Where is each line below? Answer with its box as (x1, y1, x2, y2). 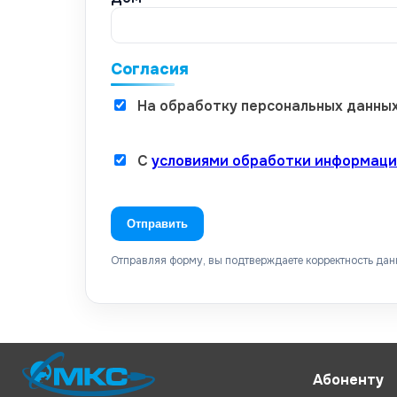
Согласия (111, 58, 189, 79)
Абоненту (313, 370, 385, 390)
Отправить (127, 216, 188, 230)
